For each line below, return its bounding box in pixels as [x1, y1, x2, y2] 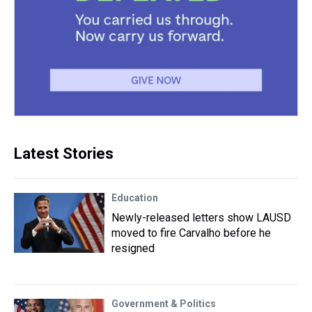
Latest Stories [14, 145, 114, 162]
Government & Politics [111, 298, 216, 309]
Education [111, 192, 158, 203]
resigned [111, 242, 155, 255]
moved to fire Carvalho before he [111, 226, 271, 240]
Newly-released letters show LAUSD [111, 211, 291, 224]
